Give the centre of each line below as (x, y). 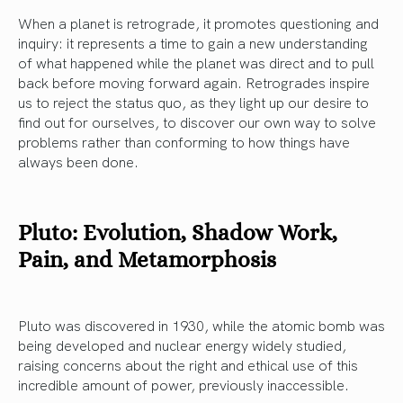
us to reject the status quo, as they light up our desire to (193, 102)
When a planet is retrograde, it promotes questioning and (198, 23)
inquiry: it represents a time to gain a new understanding (193, 43)
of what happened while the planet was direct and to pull (196, 63)
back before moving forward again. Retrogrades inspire (194, 82)
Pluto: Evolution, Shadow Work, (178, 233)
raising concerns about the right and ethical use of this (188, 365)
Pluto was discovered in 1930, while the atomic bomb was (201, 325)
